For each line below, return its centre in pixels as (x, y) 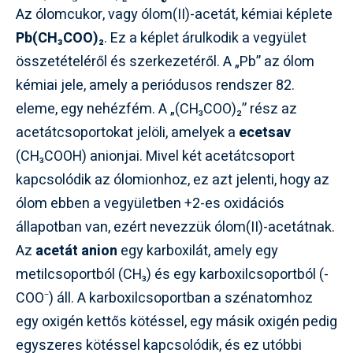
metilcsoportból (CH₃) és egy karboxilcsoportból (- (172, 274)
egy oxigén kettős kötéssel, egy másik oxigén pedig (176, 321)
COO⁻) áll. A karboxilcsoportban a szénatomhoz (164, 298)
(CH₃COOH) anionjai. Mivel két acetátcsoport (155, 156)
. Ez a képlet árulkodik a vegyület (205, 38)
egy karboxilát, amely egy (198, 251)
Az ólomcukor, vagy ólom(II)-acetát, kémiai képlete (174, 14)
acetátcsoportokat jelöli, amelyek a (127, 132)
